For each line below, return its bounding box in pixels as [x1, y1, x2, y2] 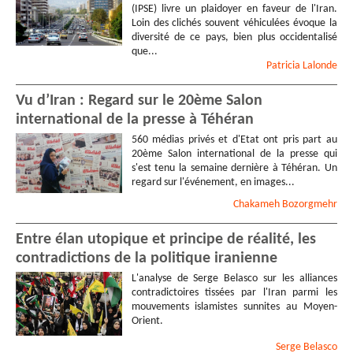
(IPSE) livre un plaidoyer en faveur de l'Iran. [131, 3, 337, 16]
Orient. [131, 314, 163, 327]
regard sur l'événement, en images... [131, 176, 295, 189]
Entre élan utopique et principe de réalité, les [16, 231, 316, 247]
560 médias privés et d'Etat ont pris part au [131, 134, 337, 147]
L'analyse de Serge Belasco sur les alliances [131, 272, 337, 284]
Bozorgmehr [282, 198, 337, 210]
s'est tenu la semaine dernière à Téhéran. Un [131, 162, 337, 175]
